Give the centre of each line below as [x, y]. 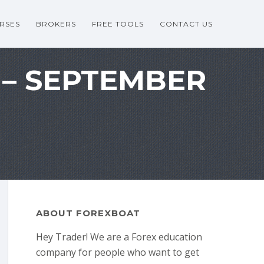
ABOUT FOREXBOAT [88, 213]
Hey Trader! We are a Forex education [119, 237]
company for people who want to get [117, 252]
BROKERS [56, 24]
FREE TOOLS [118, 24]
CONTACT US [186, 24]
